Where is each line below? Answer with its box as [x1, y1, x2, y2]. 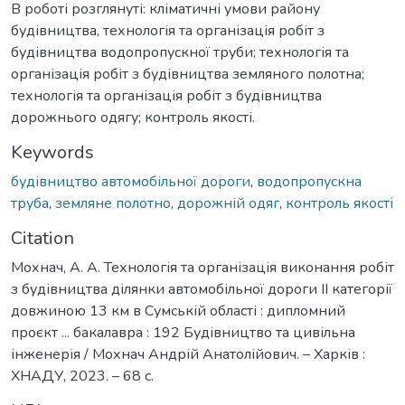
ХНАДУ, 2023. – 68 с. [11, 365, 154, 386]
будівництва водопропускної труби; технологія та [11, 42, 349, 62]
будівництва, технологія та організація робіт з [11, 20, 325, 41]
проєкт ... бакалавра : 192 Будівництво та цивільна [11, 322, 355, 343]
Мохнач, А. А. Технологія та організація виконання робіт [11, 257, 394, 278]
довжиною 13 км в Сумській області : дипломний [11, 300, 345, 321]
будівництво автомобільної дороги [11, 171, 250, 192]
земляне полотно [55, 193, 171, 213]
